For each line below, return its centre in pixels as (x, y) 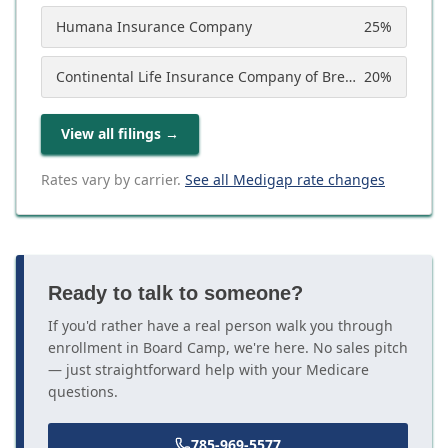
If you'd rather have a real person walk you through (220, 325)
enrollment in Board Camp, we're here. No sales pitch (228, 347)
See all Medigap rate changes (285, 179)
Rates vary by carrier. (111, 179)
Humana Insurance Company (154, 26)
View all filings (111, 133)
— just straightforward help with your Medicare (208, 369)
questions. (83, 391)
